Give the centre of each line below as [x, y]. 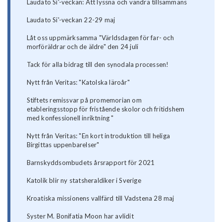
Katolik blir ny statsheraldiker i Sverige [84, 181]
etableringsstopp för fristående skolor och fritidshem [106, 109]
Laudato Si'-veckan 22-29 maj [71, 20]
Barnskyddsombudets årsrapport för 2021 [91, 163]
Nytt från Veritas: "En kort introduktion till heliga [98, 136]
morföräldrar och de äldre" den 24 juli [83, 47]
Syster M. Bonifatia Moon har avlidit [80, 216]
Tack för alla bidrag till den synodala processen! [98, 65]
